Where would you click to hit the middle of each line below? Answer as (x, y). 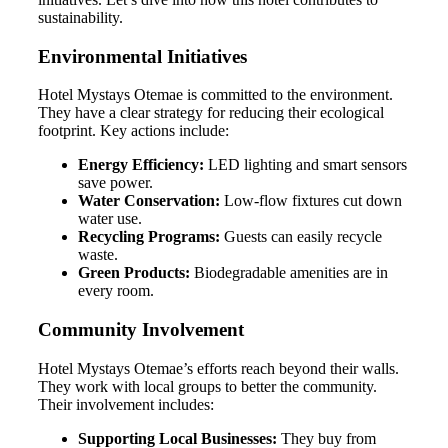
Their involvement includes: (126, 404)
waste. (98, 255)
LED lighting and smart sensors (305, 165)
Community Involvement (141, 330)
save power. (115, 183)
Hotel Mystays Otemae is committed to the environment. (215, 95)
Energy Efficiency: (141, 165)
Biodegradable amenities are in (289, 273)
